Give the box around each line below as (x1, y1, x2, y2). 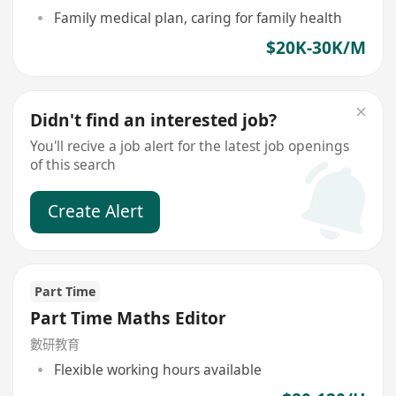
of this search (30, 154, 117, 174)
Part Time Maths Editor (30, 306, 227, 330)
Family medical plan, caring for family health (53, 8, 342, 28)
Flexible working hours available (53, 360, 262, 380)
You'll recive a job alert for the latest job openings (30, 135, 350, 156)
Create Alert (47, 199, 143, 223)
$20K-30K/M (265, 36, 366, 60)
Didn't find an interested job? (30, 108, 278, 132)
